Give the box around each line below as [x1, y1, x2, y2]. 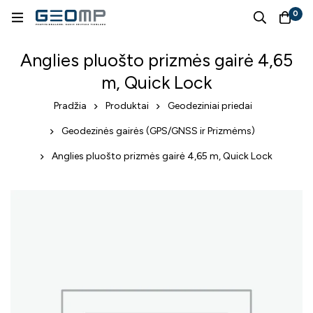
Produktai [105, 100, 149, 112]
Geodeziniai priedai [167, 100, 252, 112]
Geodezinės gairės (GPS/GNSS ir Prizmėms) [61, 125, 255, 137]
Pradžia [53, 100, 87, 112]
